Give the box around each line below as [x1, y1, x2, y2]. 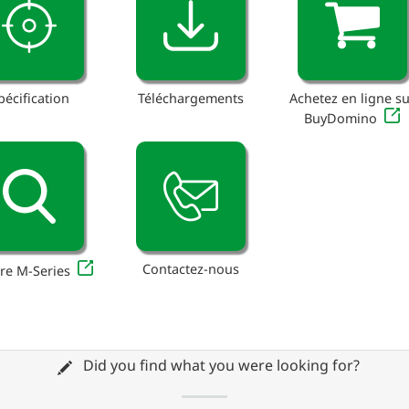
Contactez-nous [142, 259, 239, 278]
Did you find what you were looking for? [79, 355, 360, 376]
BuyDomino [304, 110, 378, 128]
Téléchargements [137, 89, 244, 108]
